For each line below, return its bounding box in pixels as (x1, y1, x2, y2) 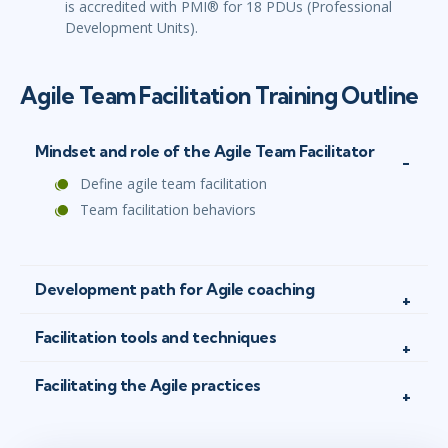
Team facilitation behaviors (80, 200, 256, 220)
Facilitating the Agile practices (35, 375, 261, 396)
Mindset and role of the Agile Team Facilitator (35, 141, 375, 162)
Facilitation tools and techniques (35, 327, 277, 348)
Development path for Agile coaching (35, 279, 315, 300)
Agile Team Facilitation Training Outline (20, 81, 419, 111)
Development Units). (65, 18, 202, 38)
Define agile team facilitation (80, 174, 267, 194)
